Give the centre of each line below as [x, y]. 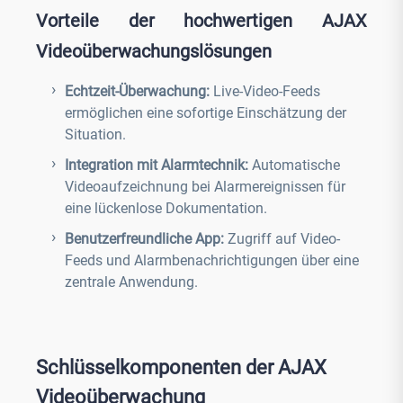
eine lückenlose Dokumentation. [168, 208]
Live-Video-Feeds [267, 91]
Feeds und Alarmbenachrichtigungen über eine [212, 260]
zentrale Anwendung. [131, 282]
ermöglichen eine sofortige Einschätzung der [206, 113]
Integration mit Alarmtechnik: [158, 165]
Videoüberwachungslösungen [154, 51]
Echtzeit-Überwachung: [139, 91]
